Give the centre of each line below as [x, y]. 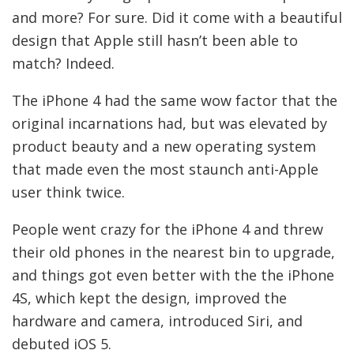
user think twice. [68, 192]
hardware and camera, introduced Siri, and [157, 320]
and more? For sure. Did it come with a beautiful [177, 17]
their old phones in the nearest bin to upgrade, [173, 252]
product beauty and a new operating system [164, 146]
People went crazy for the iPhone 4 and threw [168, 229]
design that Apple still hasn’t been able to [155, 40]
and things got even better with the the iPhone [173, 275]
